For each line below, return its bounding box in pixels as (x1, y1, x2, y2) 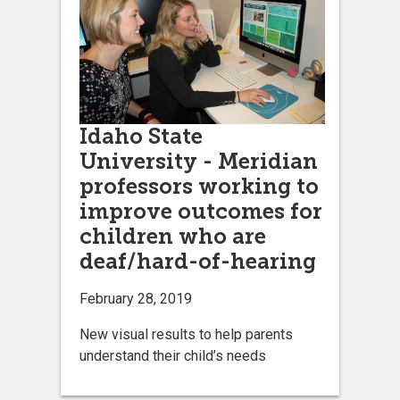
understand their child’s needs (79, 347, 266, 365)
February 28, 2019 (79, 290, 192, 308)
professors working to (79, 173, 319, 200)
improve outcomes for (79, 198, 322, 225)
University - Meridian (79, 148, 318, 175)
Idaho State (79, 123, 203, 150)
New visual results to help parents (79, 326, 293, 344)
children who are (79, 223, 266, 250)
